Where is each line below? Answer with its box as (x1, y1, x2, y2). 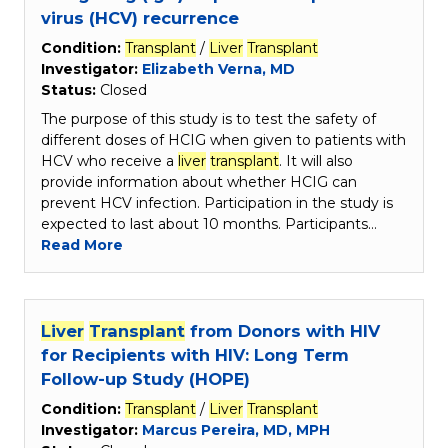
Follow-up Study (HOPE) (41, 369, 250, 390)
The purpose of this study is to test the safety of (41, 110, 376, 129)
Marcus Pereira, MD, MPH (142, 421, 330, 440)
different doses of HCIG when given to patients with (41, 131, 406, 150)
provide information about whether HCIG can (41, 173, 357, 192)
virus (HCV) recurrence (41, 8, 239, 29)
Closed (100, 81, 147, 100)
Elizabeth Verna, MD (142, 60, 295, 79)
